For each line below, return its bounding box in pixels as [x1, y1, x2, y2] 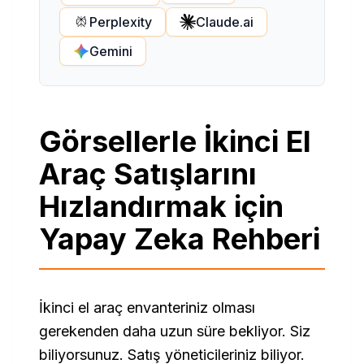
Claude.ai [196, 13, 253, 30]
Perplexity [89, 13, 152, 30]
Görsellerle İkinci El [39, 123, 311, 159]
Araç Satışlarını [39, 156, 257, 192]
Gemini [89, 42, 132, 59]
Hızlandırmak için [39, 188, 284, 224]
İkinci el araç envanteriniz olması [39, 299, 255, 316]
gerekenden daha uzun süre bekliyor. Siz [39, 323, 310, 340]
